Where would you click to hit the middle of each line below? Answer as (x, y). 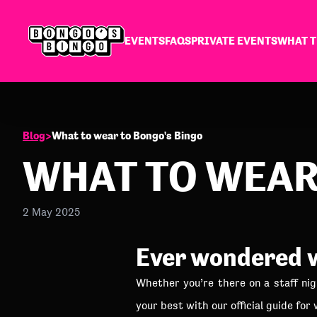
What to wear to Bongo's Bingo (127, 136)
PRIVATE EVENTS (234, 41)
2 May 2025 (51, 212)
